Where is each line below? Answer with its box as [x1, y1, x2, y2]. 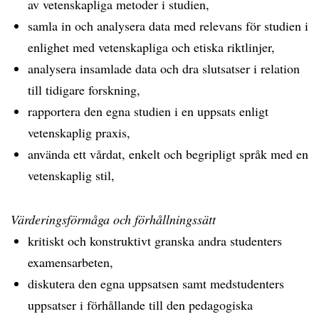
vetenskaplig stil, [28, 167, 115, 184]
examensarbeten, [28, 253, 113, 271]
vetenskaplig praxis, [28, 124, 130, 141]
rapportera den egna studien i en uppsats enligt [28, 103, 268, 120]
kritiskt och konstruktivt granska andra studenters [28, 232, 282, 249]
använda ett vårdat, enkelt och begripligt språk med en [28, 145, 308, 162]
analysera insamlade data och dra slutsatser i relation [28, 60, 300, 77]
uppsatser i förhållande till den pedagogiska [28, 296, 253, 313]
